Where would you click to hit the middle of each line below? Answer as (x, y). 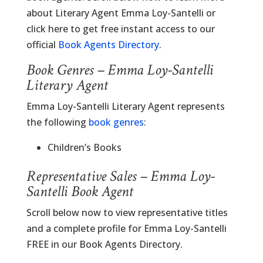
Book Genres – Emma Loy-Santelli (119, 70)
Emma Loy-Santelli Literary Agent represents (125, 106)
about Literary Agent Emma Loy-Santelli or (121, 13)
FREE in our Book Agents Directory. (104, 244)
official (42, 45)
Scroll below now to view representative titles (127, 213)
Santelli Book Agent (80, 191)
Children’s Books (84, 147)
